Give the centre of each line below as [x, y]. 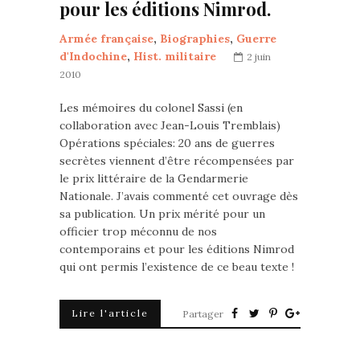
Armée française [106, 39]
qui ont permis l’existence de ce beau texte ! [177, 267]
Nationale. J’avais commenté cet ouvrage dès [179, 196]
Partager [203, 314]
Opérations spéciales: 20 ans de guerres [167, 143]
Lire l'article [110, 313]
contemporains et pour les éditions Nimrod [177, 249]
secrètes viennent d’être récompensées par [177, 161]
